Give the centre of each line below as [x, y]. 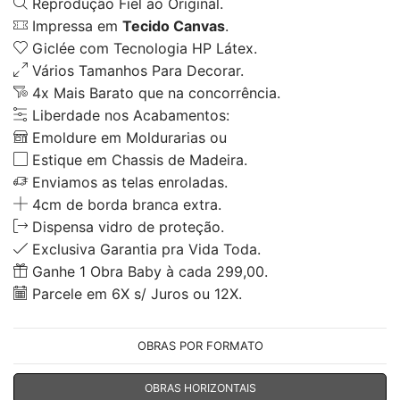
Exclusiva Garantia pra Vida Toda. [144, 249]
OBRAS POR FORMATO [200, 345]
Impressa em [75, 25]
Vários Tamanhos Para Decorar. [136, 70]
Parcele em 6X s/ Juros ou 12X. [135, 293]
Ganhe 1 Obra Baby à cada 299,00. [148, 271]
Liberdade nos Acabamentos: [129, 115]
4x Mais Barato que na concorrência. [154, 92]
